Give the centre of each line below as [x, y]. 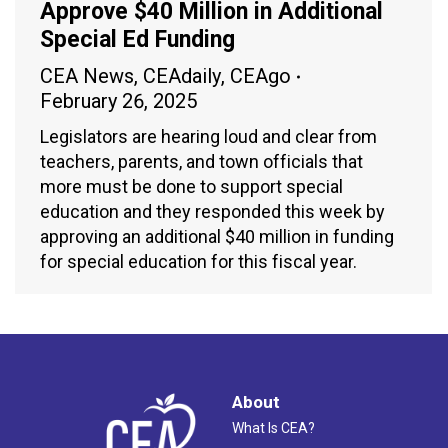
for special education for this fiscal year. [198, 262]
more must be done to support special [191, 187]
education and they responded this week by [212, 212]
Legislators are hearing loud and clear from [208, 137]
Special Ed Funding [137, 40]
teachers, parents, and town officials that [201, 162]
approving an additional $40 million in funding [217, 237]
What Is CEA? [273, 428]
